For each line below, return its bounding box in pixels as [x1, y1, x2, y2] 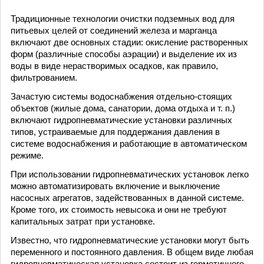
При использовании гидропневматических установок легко [11, 169, 249, 179]
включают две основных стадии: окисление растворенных [11, 37, 248, 47]
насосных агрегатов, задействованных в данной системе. [11, 193, 244, 203]
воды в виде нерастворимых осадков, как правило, [11, 61, 218, 71]
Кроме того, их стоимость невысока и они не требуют [11, 204, 227, 214]
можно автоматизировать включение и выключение [11, 181, 220, 191]
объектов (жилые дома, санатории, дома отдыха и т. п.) [11, 103, 235, 113]
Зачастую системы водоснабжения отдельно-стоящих [11, 91, 232, 101]
